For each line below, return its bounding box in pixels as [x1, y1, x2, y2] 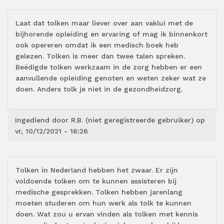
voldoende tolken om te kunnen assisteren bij [15, 177, 176, 185]
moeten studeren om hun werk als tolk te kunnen [15, 199, 191, 207]
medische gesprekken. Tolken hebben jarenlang [15, 188, 182, 196]
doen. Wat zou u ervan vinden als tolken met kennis [15, 210, 198, 218]
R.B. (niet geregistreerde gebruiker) [71, 116, 193, 124]
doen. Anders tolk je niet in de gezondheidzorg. [15, 85, 182, 93]
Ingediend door [15, 116, 71, 124]
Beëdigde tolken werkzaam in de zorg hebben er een [15, 63, 202, 71]
